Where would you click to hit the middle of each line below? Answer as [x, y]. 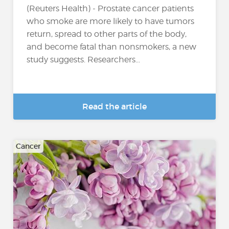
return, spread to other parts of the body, [107, 34]
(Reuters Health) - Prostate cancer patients [110, 8]
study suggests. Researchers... [84, 59]
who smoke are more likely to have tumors [111, 21]
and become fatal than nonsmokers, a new [112, 47]
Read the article [114, 106]
